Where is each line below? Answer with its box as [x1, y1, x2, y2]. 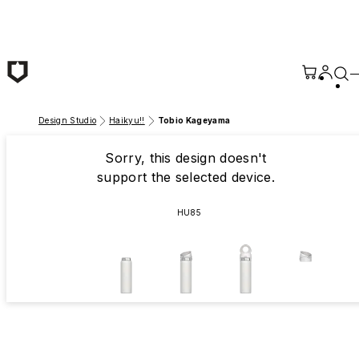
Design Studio [38, 115, 97, 125]
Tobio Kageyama [157, 115, 231, 125]
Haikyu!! [109, 115, 145, 125]
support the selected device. [96, 169, 275, 185]
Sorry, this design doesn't [105, 150, 267, 166]
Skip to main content [6, 6, 131, 22]
